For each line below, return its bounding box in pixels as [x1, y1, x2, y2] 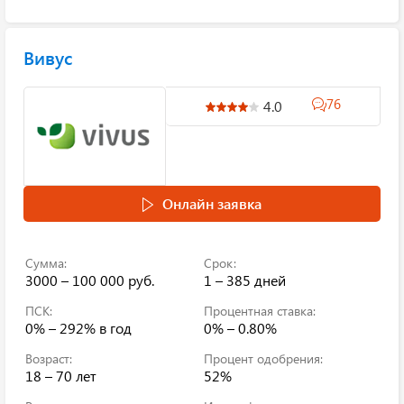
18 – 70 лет [25, 366, 96, 385]
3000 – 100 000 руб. [25, 271, 154, 289]
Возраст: [25, 350, 72, 367]
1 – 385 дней [204, 271, 286, 289]
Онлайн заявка [162, 194, 262, 213]
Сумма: [25, 254, 67, 271]
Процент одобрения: [204, 350, 323, 367]
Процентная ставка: [204, 302, 316, 319]
